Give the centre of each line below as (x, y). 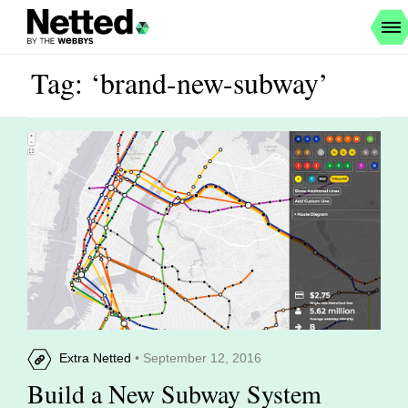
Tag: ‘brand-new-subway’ (180, 82)
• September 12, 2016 (196, 358)
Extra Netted (95, 358)
